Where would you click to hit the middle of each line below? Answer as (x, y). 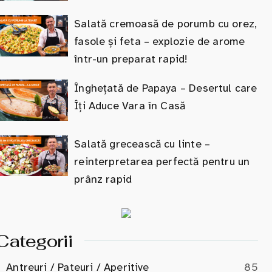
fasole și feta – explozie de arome (160, 41)
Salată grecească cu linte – (142, 144)
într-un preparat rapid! (131, 59)
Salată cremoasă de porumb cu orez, (166, 24)
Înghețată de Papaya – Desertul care (166, 88)
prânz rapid (103, 179)
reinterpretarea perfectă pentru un (162, 161)
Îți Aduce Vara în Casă (130, 106)
